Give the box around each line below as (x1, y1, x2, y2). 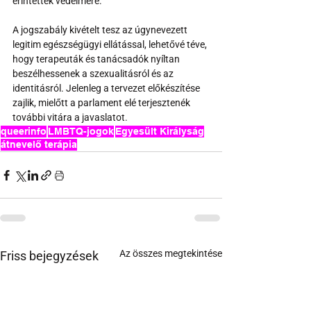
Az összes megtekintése (119, 248, 222, 260)
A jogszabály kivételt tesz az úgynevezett (12, 24, 190, 36)
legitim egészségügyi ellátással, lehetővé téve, (12, 39, 209, 51)
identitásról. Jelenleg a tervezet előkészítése (12, 83, 202, 94)
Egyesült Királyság (115, 126, 204, 137)
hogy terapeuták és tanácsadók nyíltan (12, 53, 182, 65)
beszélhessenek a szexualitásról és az (12, 68, 176, 80)
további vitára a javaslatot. (12, 112, 128, 124)
